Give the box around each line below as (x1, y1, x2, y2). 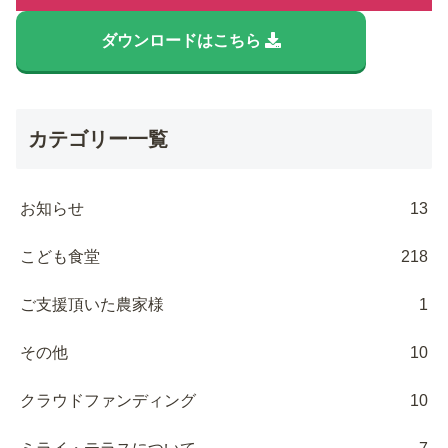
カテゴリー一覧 (28, 127, 168, 150)
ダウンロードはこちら (101, 32, 265, 50)
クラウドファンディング (20, 391, 196, 409)
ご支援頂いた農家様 (20, 295, 164, 313)
